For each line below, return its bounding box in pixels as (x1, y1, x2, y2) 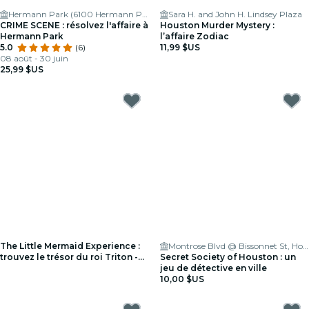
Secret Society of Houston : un (160, 252, 296, 262)
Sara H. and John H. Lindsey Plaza (168, 9, 302, 19)
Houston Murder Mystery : (160, 20, 275, 30)
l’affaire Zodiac (160, 31, 229, 41)
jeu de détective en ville (160, 263, 267, 273)
